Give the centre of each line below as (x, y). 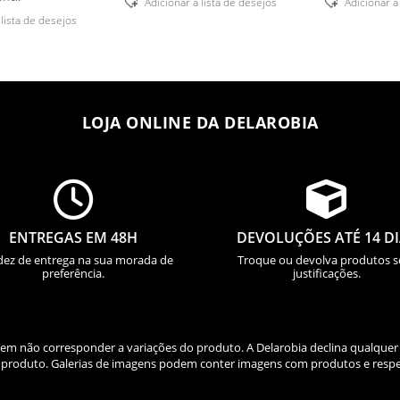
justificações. (326, 273)
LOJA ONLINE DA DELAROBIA (200, 123)
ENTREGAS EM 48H (74, 237)
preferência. (74, 273)
